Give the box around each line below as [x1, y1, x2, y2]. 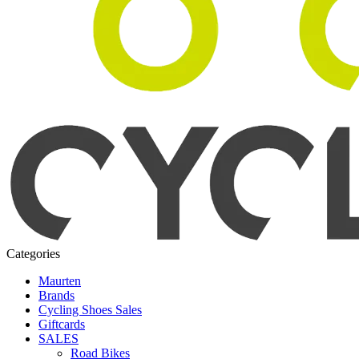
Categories [6, 246, 60, 260]
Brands [38, 288, 75, 302]
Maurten [38, 273, 81, 288]
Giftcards [38, 317, 85, 331]
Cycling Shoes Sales [38, 302, 142, 317]
